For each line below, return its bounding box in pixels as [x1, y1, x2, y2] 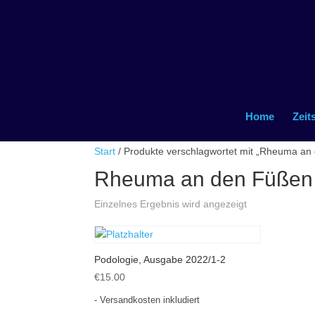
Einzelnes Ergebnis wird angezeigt [94, 198, 247, 210]
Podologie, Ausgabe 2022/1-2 [94, 254, 226, 265]
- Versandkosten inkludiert [94, 295, 200, 306]
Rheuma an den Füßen [94, 167, 314, 191]
